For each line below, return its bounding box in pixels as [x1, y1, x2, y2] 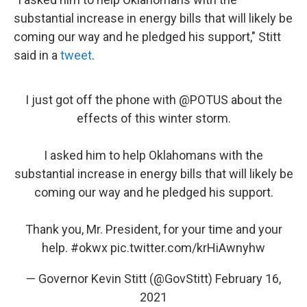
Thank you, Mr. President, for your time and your [25, 221, 282, 236]
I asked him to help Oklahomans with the [44, 147, 263, 162]
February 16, [215, 271, 281, 286]
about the [228, 92, 282, 107]
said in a [14, 47, 60, 62]
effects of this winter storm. [76, 110, 231, 125]
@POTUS [178, 92, 228, 107]
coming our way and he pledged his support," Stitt [14, 29, 281, 44]
